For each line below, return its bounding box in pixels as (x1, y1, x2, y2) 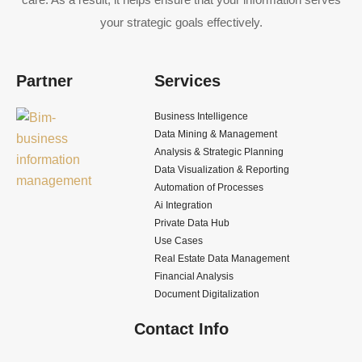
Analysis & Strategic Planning (154, 146, 284, 158)
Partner (16, 72, 73, 90)
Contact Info (133, 320, 229, 338)
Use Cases (154, 235, 204, 246)
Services (154, 72, 221, 90)
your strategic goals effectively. (99, 15, 263, 29)
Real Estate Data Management (154, 253, 290, 264)
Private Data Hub (154, 217, 230, 229)
